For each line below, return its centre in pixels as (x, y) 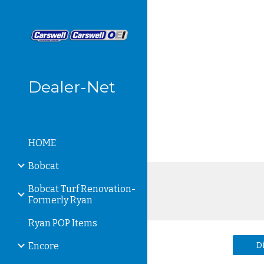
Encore (44, 246)
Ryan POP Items (63, 223)
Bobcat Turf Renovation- (82, 189)
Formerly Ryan (60, 200)
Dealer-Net (72, 87)
